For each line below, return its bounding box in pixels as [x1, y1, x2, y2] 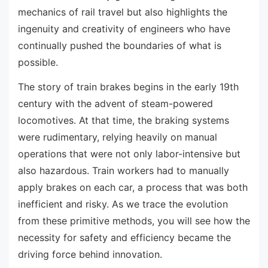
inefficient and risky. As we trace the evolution [18, 198, 228, 211]
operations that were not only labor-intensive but [18, 148, 240, 160]
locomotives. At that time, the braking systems [18, 114, 229, 127]
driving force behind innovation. [18, 248, 162, 261]
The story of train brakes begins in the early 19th [18, 81, 239, 93]
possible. [18, 56, 58, 68]
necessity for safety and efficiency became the [18, 232, 231, 244]
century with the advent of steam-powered [18, 98, 213, 110]
